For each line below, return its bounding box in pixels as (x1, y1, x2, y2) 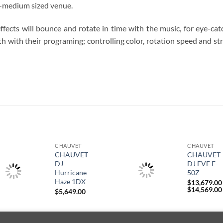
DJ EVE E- (187, 159, 219, 168)
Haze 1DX (54, 177, 86, 186)
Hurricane (54, 168, 87, 177)
